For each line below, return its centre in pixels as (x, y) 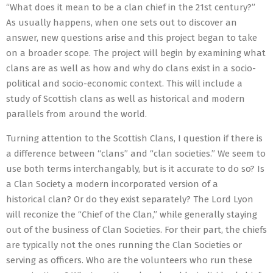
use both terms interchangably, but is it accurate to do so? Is (135, 169)
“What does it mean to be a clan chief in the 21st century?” (131, 8)
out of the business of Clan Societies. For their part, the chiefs (136, 230)
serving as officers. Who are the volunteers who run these (129, 261)
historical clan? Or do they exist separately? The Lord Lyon (130, 200)
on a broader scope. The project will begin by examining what (136, 53)
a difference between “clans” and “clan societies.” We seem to (136, 154)
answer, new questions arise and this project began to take (132, 38)
